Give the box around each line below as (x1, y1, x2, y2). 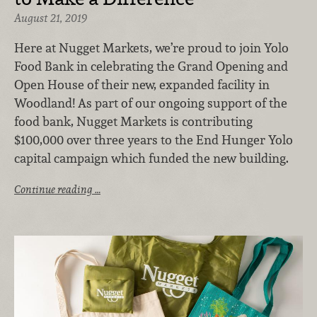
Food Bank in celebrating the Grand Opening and (14, 57, 288, 74)
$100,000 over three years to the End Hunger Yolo (14, 131, 293, 148)
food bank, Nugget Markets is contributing (14, 113, 253, 129)
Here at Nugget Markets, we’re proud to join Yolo (14, 39, 289, 56)
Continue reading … (14, 183, 100, 197)
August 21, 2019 (14, 11, 87, 26)
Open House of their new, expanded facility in (14, 76, 270, 93)
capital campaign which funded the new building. (14, 149, 289, 166)
